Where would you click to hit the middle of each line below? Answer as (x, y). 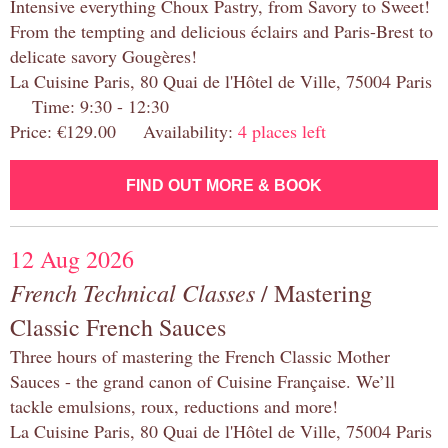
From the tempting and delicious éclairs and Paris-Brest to (221, 31)
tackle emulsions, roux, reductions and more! (174, 406)
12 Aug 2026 (72, 259)
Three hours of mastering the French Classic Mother (200, 356)
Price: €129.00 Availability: (124, 131)
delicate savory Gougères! (103, 56)
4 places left (282, 131)
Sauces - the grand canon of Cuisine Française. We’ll (202, 381)
